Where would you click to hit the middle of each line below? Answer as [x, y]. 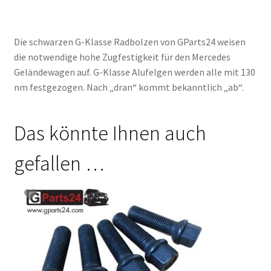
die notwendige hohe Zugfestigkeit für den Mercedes [122, 57]
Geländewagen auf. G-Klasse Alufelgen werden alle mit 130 [134, 72]
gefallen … [59, 164]
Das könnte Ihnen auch [110, 133]
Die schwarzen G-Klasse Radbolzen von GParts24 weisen [129, 41]
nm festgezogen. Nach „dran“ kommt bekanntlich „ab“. [129, 87]
